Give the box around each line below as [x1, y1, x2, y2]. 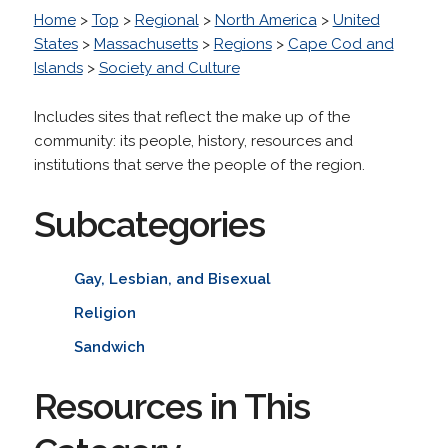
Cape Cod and [287, 34, 394, 53]
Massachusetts [93, 34, 198, 53]
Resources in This [33, 384, 310, 427]
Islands [33, 58, 83, 77]
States [33, 34, 78, 53]
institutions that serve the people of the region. [33, 155, 365, 174]
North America [214, 10, 317, 29]
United [332, 10, 380, 29]
